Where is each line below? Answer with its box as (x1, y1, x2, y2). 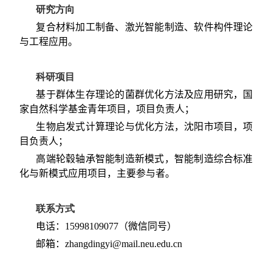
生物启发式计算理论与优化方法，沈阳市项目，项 (36, 121, 253, 132)
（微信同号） (118, 220, 177, 231)
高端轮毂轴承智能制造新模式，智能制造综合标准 (36, 153, 253, 164)
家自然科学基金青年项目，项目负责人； (19, 103, 194, 114)
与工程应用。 (19, 36, 78, 47)
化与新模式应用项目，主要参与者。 (19, 168, 175, 178)
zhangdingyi (65, 238, 113, 249)
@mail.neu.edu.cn (112, 238, 183, 249)
